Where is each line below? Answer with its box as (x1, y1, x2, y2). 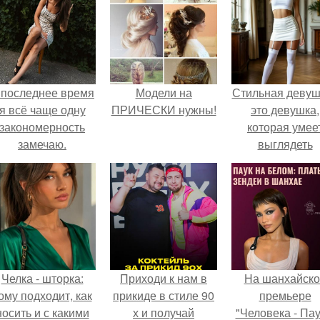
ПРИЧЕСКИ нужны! (111, 101, 216, 118)
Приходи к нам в (120, 270, 207, 286)
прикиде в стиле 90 (113, 287, 214, 304)
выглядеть (257, 136, 313, 152)
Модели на (135, 84, 192, 101)
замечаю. (18, 136, 66, 152)
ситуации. (259, 187, 311, 204)
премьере (259, 287, 311, 304)
